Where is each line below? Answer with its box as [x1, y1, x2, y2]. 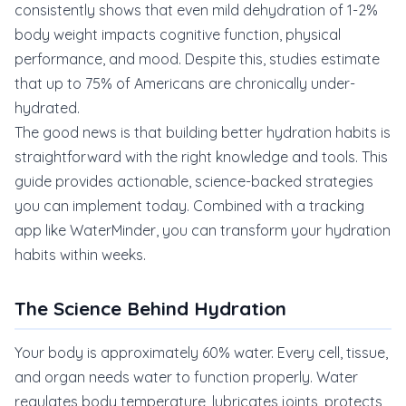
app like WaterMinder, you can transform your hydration [14, 221, 391, 239]
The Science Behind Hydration [14, 296, 286, 320]
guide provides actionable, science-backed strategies [14, 172, 373, 190]
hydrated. [14, 99, 80, 117]
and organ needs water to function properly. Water [14, 368, 358, 386]
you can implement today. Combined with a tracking [14, 197, 364, 215]
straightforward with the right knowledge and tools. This [14, 148, 388, 166]
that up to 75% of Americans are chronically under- [14, 74, 355, 92]
